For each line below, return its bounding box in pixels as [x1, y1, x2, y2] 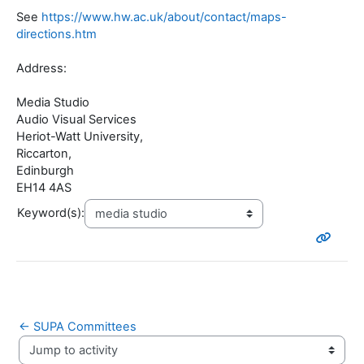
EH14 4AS [16, 180, 71, 196]
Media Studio [16, 95, 89, 110]
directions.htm [16, 27, 97, 42]
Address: [16, 61, 67, 76]
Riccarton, [16, 146, 71, 162]
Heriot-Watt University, [16, 129, 143, 145]
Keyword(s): [17, 206, 84, 221]
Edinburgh [16, 163, 74, 179]
